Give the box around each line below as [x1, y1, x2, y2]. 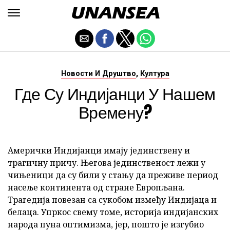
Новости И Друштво [61, 69, 136, 78]
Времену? [79, 99, 151, 124]
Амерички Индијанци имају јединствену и [8, 145, 190, 156]
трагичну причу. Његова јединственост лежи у [8, 157, 205, 168]
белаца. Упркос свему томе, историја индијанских [8, 206, 218, 218]
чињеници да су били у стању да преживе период [8, 169, 218, 181]
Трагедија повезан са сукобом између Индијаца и [8, 194, 217, 205]
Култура [140, 69, 169, 78]
